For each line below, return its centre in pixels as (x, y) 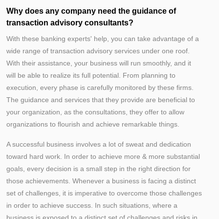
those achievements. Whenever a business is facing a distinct (101, 181)
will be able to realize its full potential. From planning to (91, 75)
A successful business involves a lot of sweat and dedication (99, 144)
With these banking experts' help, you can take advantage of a (103, 39)
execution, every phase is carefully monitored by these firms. (100, 88)
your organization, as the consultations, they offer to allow (95, 112)
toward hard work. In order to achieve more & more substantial (103, 156)
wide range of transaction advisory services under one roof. (98, 51)
